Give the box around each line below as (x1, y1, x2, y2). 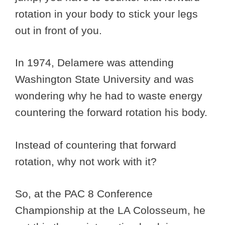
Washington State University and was (15, 73, 194, 85)
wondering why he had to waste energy (15, 90, 202, 102)
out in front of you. (15, 24, 105, 36)
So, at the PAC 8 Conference (15, 188, 153, 200)
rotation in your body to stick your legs (15, 8, 198, 20)
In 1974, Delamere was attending (15, 57, 174, 69)
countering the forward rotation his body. (15, 106, 207, 119)
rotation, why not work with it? (15, 155, 160, 167)
